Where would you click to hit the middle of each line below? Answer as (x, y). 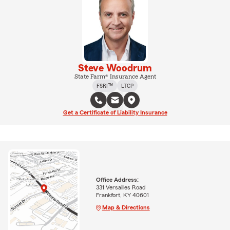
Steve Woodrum (115, 68)
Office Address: (117, 179)
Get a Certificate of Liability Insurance (115, 112)
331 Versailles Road (121, 187)
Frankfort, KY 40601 (122, 195)
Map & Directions (126, 207)
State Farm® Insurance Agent (115, 76)
